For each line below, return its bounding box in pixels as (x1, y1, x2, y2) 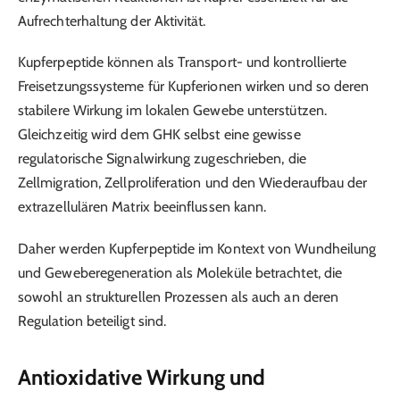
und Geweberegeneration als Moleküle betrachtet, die (18, 263, 343, 281)
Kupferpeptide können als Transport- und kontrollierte (18, 54, 347, 71)
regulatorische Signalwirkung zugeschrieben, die (18, 150, 306, 168)
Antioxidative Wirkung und (18, 363, 265, 390)
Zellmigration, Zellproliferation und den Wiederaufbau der (18, 174, 368, 192)
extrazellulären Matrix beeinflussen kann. (18, 198, 267, 216)
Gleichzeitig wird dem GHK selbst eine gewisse (18, 126, 301, 144)
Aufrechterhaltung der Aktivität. (18, 12, 206, 30)
